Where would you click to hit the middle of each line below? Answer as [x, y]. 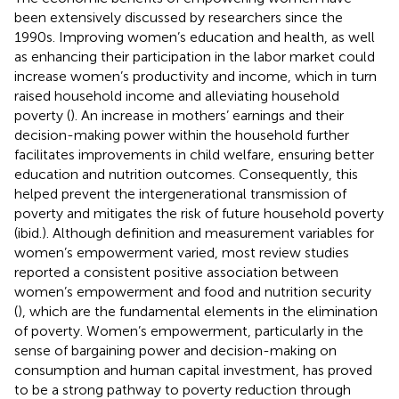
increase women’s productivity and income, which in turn [195, 76]
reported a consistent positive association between [176, 272]
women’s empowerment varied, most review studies [182, 252]
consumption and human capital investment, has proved [193, 370]
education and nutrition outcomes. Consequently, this [186, 174]
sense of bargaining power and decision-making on [175, 350]
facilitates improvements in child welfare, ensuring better [194, 154]
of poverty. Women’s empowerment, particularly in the [189, 330]
